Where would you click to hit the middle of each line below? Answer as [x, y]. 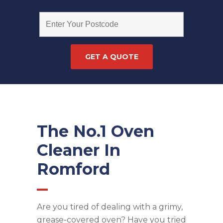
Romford [73, 169]
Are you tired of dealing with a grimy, [110, 207]
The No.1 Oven [96, 131]
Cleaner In [79, 150]
